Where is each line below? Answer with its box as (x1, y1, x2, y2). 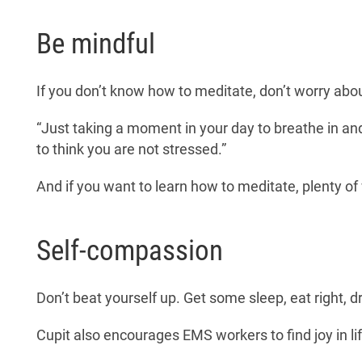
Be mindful (36, 26, 155, 61)
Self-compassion (36, 233, 223, 267)
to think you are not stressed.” (36, 141, 226, 158)
